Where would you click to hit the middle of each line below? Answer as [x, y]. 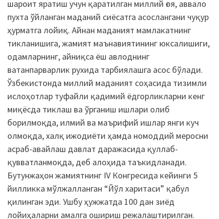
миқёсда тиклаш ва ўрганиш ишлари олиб [88, 109]
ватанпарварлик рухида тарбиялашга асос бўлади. [105, 69]
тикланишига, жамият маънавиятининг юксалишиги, [109, 43]
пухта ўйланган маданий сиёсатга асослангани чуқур [108, 17]
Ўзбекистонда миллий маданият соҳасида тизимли [107, 83]
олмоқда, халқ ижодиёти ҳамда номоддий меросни [108, 135]
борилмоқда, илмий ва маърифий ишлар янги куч [103, 122]
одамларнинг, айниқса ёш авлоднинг [78, 56]
